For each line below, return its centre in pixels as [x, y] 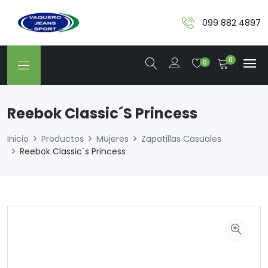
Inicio [18, 139]
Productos [63, 139]
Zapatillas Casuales [181, 139]
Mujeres [112, 139]
